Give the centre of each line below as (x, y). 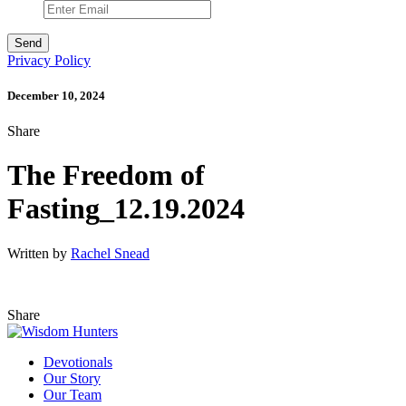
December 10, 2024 (56, 95)
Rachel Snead (110, 253)
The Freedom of (106, 175)
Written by (39, 253)
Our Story (72, 378)
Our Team (72, 394)
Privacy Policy (49, 60)
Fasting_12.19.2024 (126, 209)
